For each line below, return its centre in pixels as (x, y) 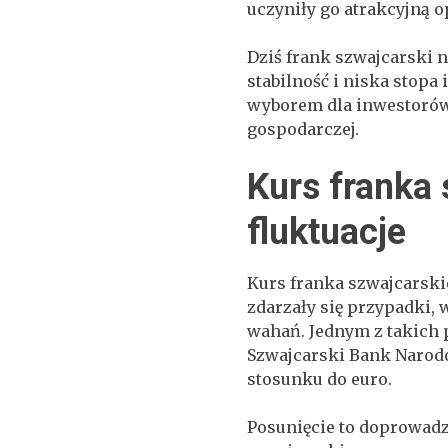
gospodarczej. (303, 129)
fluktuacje (327, 232)
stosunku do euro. (320, 379)
